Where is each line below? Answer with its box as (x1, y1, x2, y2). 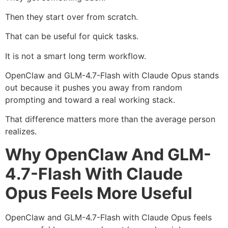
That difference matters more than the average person (5, 114, 215, 125)
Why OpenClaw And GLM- (5, 144, 211, 164)
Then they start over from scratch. (5, 11, 138, 22)
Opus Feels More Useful (5, 183, 192, 203)
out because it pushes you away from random (5, 82, 182, 93)
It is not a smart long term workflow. (5, 50, 146, 61)
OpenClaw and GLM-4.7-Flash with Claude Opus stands (5, 70, 219, 81)
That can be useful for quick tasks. (5, 31, 138, 42)
